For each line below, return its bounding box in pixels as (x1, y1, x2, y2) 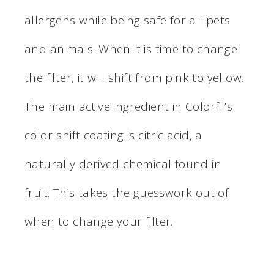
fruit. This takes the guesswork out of (24, 184, 229, 201)
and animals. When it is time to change (24, 40, 238, 57)
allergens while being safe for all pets (24, 12, 231, 28)
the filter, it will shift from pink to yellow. (24, 69, 244, 86)
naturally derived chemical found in (24, 155, 221, 172)
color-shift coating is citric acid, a (24, 127, 202, 143)
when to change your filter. (24, 213, 173, 229)
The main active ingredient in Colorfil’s (24, 98, 232, 114)
